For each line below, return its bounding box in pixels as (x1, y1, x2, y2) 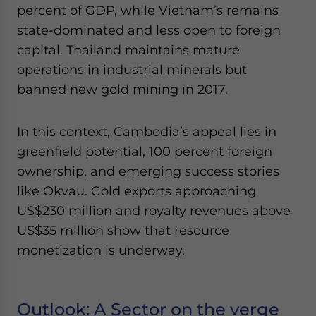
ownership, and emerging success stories (17, 164, 279, 178)
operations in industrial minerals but (17, 62, 247, 77)
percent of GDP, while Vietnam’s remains (17, 3, 279, 18)
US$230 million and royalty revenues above (17, 203, 291, 218)
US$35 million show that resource (17, 223, 229, 238)
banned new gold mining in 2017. (17, 82, 228, 97)
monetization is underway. (17, 243, 185, 257)
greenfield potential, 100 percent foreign (17, 144, 272, 159)
